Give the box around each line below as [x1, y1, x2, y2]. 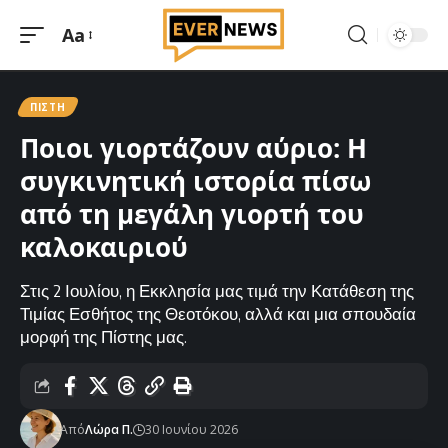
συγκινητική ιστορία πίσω [20, 163, 371, 199]
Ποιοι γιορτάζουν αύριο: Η [20, 130, 367, 166]
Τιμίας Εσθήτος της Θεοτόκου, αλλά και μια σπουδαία [20, 302, 416, 324]
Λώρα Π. [85, 421, 134, 438]
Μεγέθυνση [61, 36, 158, 61]
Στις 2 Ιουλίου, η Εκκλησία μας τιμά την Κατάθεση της [20, 279, 414, 301]
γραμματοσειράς [61, 66, 204, 91]
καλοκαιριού [20, 229, 188, 265]
